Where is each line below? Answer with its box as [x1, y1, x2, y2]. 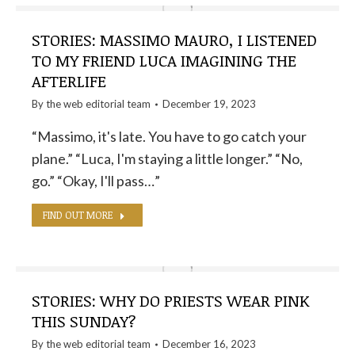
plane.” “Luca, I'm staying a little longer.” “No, [32, 150, 303, 167]
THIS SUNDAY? [32, 310, 136, 332]
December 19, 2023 [162, 97, 256, 110]
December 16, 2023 [162, 338, 256, 350]
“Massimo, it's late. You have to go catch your [32, 128, 307, 145]
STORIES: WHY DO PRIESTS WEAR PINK [32, 289, 309, 311]
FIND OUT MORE [43, 208, 113, 221]
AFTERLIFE [32, 70, 106, 92]
